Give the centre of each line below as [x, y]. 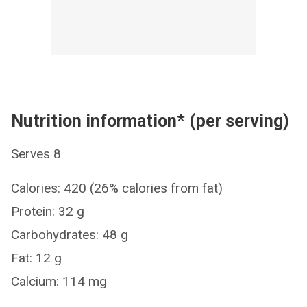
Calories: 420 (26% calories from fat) [117, 188]
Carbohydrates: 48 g [70, 234]
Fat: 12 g [36, 258]
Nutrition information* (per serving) [150, 121]
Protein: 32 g [48, 211]
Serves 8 [36, 153]
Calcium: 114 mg [59, 281]
